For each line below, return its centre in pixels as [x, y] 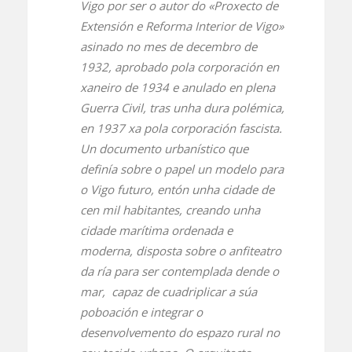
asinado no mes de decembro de [168, 47]
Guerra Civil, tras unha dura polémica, [182, 108]
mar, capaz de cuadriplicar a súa [168, 292]
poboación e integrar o [141, 312]
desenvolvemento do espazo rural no [180, 333]
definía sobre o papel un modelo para [181, 169]
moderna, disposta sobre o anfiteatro [180, 251]
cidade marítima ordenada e [156, 231]
